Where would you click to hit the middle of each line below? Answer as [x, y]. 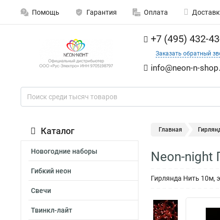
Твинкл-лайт [52, 210]
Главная [170, 130]
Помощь [46, 12]
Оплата [156, 12]
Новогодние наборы [64, 151]
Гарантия [102, 12]
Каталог [58, 131]
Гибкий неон [51, 171]
